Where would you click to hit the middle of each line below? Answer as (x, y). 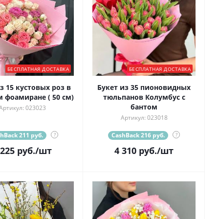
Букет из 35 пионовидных (144, 88)
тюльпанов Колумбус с (144, 97)
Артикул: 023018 (144, 118)
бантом (144, 107)
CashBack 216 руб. (138, 135)
